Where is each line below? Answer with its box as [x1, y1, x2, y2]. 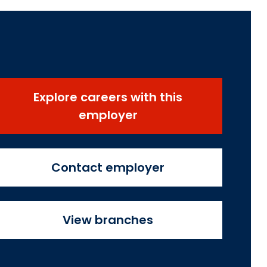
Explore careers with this [33, 89, 182, 106]
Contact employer [51, 159, 164, 176]
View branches [63, 212, 153, 229]
